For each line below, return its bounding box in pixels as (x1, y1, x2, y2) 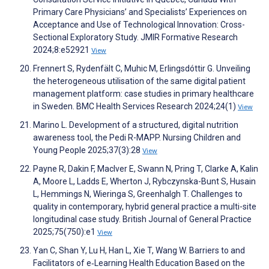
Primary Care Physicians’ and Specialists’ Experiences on (33, 7, 247, 17)
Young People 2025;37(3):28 (33, 145, 142, 156)
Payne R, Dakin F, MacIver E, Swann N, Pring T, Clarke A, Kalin (33, 164, 258, 174)
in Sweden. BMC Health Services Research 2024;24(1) (33, 101, 238, 112)
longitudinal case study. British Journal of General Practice (33, 214, 252, 225)
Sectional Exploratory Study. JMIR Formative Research (33, 32, 238, 43)
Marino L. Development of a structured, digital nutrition (33, 120, 238, 130)
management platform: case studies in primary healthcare (33, 89, 254, 99)
